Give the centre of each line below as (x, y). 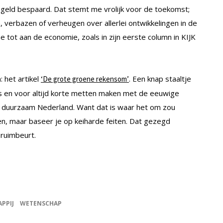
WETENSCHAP (41, 204)
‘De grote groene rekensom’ (85, 79)
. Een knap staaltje (160, 79)
